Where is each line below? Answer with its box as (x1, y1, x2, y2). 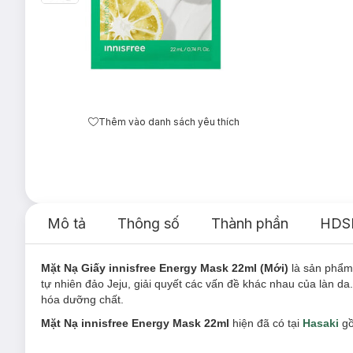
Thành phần (211, 215, 288, 232)
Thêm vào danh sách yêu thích (98, 115, 240, 128)
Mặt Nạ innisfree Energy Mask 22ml (41, 317, 229, 329)
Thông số (117, 215, 180, 232)
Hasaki (303, 317, 339, 329)
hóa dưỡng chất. (41, 293, 124, 306)
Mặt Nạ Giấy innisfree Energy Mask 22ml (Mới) (41, 262, 288, 274)
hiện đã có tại (229, 317, 303, 329)
